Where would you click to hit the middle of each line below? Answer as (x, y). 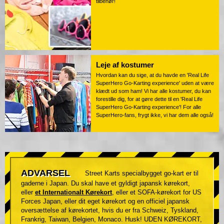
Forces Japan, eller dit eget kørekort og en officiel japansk (105, 201)
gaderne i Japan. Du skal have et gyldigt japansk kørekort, (105, 183)
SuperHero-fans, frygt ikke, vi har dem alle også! (155, 115)
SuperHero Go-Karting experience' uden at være (155, 83)
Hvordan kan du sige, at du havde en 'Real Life (152, 75)
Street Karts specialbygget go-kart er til (142, 173)
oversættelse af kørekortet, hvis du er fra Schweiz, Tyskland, (110, 210)
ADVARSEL (45, 173)
